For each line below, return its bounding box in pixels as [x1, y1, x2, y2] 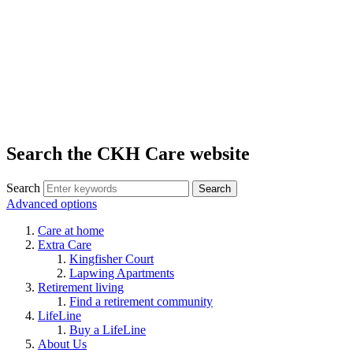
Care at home [38, 223, 104, 237]
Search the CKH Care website [6, 143, 250, 164]
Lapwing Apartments [69, 266, 174, 280]
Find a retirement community [69, 294, 213, 308]
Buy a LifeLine [69, 322, 146, 336]
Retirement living [38, 280, 124, 294]
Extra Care [38, 237, 91, 251]
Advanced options [6, 196, 97, 210]
